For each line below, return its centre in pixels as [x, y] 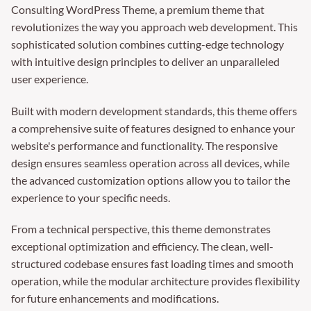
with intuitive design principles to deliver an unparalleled [145, 61]
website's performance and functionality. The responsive [144, 145]
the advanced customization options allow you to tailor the [151, 180]
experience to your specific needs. [91, 197]
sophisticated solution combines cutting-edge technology [148, 44]
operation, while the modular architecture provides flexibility [155, 281]
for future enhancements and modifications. [115, 299]
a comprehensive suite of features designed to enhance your [153, 128]
